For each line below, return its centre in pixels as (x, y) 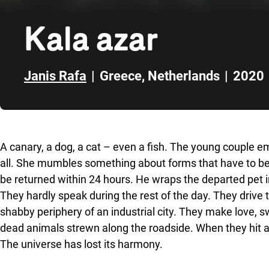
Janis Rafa (55, 76)
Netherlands (184, 76)
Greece (121, 76)
